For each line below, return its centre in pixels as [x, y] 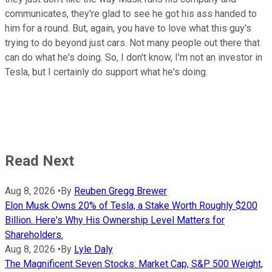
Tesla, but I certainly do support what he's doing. [106, 72]
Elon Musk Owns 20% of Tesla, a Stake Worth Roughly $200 [131, 205]
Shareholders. [34, 234]
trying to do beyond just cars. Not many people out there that [132, 42]
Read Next [39, 161]
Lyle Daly [93, 249]
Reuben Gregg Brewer [121, 191]
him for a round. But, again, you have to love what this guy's [128, 28]
